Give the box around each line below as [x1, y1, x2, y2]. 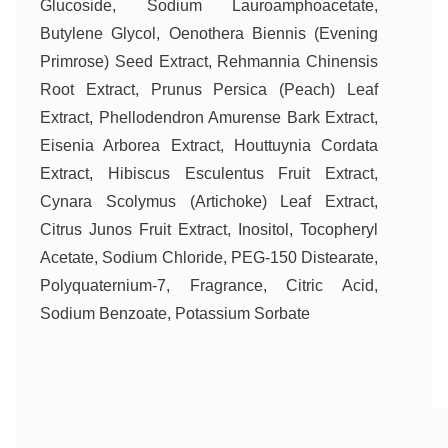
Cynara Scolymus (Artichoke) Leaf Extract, [40, 193, 378, 210]
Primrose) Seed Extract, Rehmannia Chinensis [40, 53, 378, 70]
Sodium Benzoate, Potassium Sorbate [40, 305, 310, 322]
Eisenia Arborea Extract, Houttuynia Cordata [40, 137, 378, 154]
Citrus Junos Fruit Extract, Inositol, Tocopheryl [40, 221, 378, 238]
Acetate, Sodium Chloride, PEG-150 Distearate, [40, 249, 378, 266]
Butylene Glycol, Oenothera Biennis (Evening [40, 25, 378, 42]
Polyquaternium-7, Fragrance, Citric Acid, [40, 277, 378, 294]
